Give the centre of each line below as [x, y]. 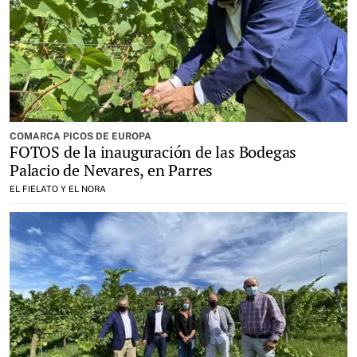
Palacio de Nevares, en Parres [112, 170]
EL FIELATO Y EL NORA [58, 189]
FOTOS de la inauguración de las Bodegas [153, 152]
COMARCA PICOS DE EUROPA [80, 136]
